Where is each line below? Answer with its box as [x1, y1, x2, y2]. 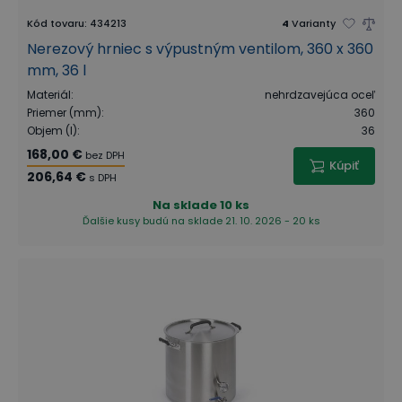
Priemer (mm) [27, 105, 101, 120]
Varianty [292, 16, 336, 31]
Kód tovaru [27, 16, 84, 31]
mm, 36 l [27, 60, 86, 81]
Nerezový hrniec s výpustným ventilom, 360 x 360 [27, 39, 373, 59]
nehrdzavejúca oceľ [265, 87, 375, 102]
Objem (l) [27, 123, 77, 138]
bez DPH [85, 148, 125, 162]
